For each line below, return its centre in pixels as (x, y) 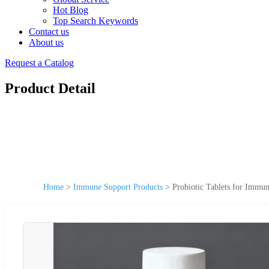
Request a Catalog (39, 63)
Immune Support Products (118, 187)
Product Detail (50, 88)
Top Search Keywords (95, 21)
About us (46, 42)
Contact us (49, 32)
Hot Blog (71, 10)
